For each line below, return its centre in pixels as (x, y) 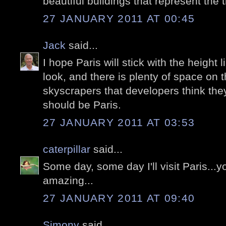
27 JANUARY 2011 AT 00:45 (119, 18)
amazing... (68, 181)
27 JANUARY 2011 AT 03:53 (119, 122)
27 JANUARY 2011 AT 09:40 (119, 198)
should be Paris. (82, 105)
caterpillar (67, 149)
